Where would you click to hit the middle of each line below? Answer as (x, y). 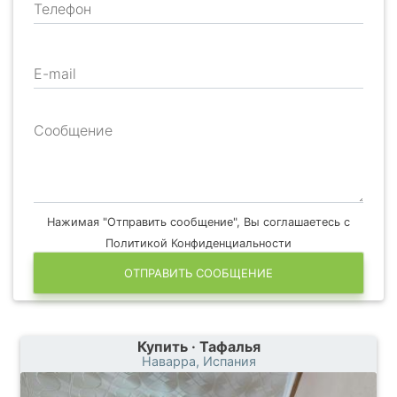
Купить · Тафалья (198, 347)
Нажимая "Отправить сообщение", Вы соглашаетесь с (198, 222)
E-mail (55, 74)
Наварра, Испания (198, 362)
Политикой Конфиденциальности (198, 244)
